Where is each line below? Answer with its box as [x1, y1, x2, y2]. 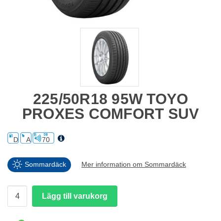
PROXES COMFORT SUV [22, 106, 199, 122]
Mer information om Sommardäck [81, 160, 186, 169]
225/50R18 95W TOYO [33, 91, 188, 108]
